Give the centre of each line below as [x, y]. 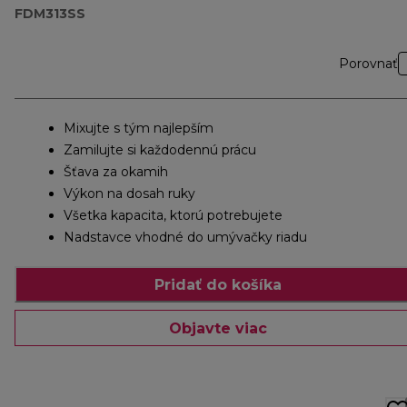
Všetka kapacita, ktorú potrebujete [173, 216]
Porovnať [368, 64]
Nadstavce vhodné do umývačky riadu [185, 238]
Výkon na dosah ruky [129, 194]
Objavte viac [218, 328]
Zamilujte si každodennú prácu [160, 150]
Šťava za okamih [116, 172]
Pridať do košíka [218, 284]
